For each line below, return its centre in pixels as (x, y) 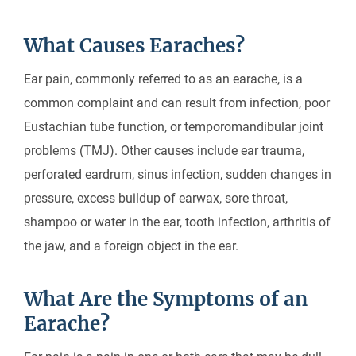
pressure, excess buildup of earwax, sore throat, (156, 198)
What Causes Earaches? (139, 46)
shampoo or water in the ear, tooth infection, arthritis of (177, 222)
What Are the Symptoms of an (166, 299)
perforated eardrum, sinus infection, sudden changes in (178, 174)
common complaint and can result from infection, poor (177, 103)
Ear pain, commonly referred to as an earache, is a (163, 79)
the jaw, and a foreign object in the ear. (133, 246)
